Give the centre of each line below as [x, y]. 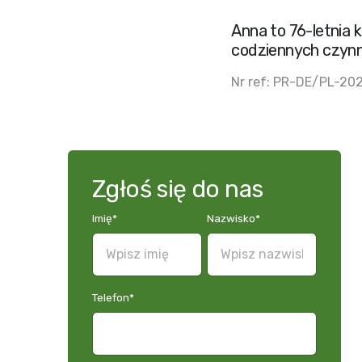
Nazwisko [231, 218]
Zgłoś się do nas [178, 189]
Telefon [111, 297]
